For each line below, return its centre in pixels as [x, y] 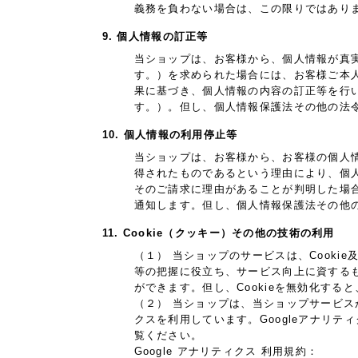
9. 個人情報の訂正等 [155, 37]
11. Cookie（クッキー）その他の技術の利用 [218, 233]
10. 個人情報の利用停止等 [170, 135]
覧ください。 [168, 336]
